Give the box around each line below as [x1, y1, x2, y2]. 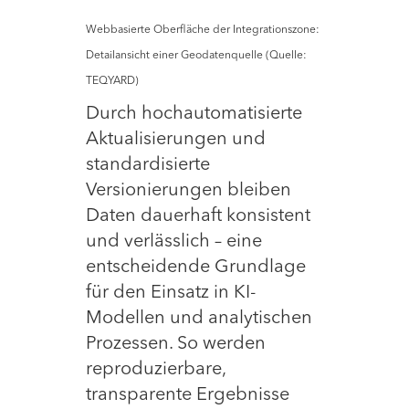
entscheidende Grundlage [86, 257, 306, 277]
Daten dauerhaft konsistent [86, 206, 310, 225]
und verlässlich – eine [86, 232, 262, 251]
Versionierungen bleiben [86, 181, 291, 200]
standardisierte [86, 155, 210, 174]
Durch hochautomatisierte [86, 104, 302, 123]
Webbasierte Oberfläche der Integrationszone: [86, 24, 320, 36]
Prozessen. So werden [86, 334, 266, 353]
